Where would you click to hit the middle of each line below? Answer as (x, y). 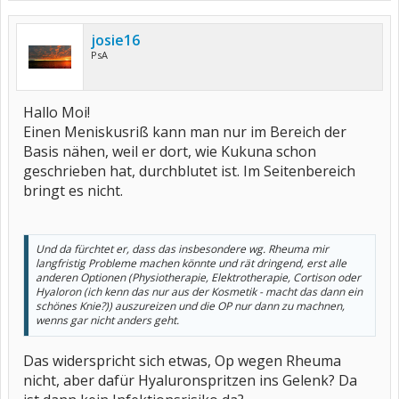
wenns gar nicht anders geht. (107, 320)
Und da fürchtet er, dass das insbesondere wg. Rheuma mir (182, 249)
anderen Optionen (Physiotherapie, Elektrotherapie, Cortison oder (198, 277)
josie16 (115, 40)
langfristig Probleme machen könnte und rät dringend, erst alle (191, 263)
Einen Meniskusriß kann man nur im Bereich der (185, 132)
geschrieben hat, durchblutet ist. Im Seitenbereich (189, 171)
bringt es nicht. (73, 191)
